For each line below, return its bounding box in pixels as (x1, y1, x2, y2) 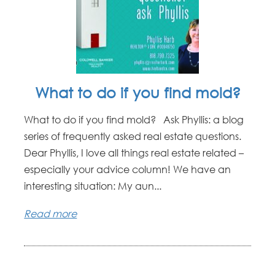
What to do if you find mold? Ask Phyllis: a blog (24, 114, 244, 126)
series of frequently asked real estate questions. (24, 130, 242, 143)
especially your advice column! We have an (24, 163, 231, 176)
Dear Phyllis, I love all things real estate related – (24, 147, 244, 160)
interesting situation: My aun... (24, 180, 162, 193)
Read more (24, 207, 77, 220)
